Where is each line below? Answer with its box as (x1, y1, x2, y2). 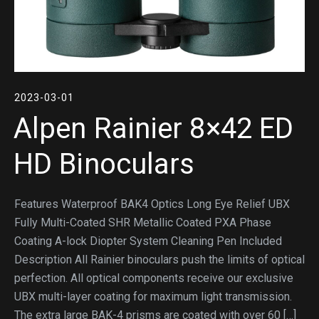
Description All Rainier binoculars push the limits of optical (14, 252, 305, 266)
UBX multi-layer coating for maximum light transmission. (14, 289, 292, 303)
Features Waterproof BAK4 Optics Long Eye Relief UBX (14, 197, 290, 211)
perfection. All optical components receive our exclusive (14, 271, 293, 285)
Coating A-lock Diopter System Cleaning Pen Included (14, 234, 282, 248)
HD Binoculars (14, 147, 195, 181)
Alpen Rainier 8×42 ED (14, 111, 294, 145)
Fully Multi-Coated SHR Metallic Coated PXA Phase (14, 215, 271, 229)
